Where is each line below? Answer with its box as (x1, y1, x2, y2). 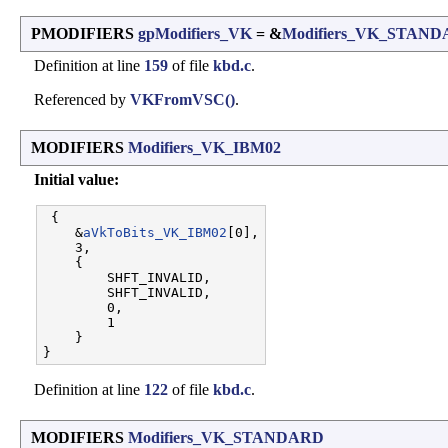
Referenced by (34, 91, 130, 109)
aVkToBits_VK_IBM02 (83, 225, 227, 241)
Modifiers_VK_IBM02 (128, 139, 281, 157)
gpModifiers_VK (138, 25, 252, 43)
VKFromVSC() (130, 91, 235, 109)
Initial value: (34, 171, 119, 189)
